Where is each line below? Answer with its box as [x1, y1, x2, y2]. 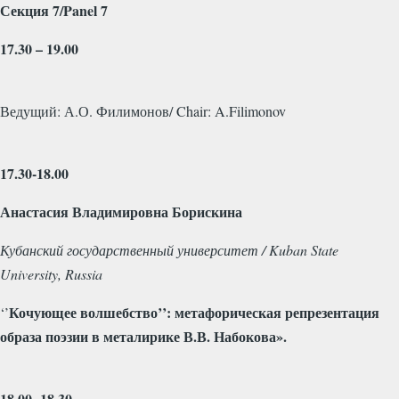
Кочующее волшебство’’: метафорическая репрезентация [9, 301, 379, 322]
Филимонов [96, 101, 169, 120]
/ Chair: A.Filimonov [169, 101, 286, 120]
